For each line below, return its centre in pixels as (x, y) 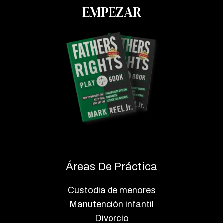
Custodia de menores (111, 190)
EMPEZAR (111, 12)
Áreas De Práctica (111, 167)
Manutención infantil (111, 204)
